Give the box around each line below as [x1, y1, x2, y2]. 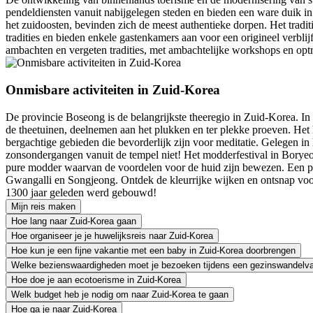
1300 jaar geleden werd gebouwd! [6, 186, 156, 198]
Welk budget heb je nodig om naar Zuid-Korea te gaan [11, 289, 228, 300]
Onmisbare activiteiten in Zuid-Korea [6, 82, 220, 97]
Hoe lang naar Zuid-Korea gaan [11, 215, 136, 226]
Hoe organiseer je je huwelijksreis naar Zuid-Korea [11, 230, 213, 241]
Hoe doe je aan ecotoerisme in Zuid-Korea [11, 274, 181, 285]
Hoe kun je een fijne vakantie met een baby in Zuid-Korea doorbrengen [11, 245, 296, 256]
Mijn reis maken [11, 201, 75, 212]
